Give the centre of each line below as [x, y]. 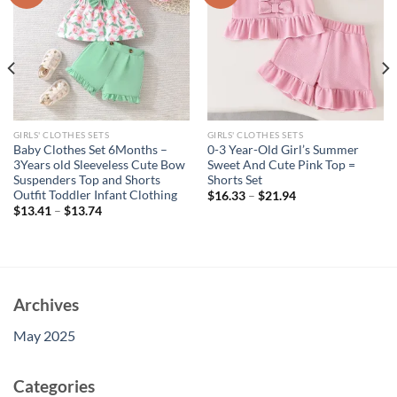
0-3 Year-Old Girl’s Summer [283, 150]
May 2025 [44, 335]
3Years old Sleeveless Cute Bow [99, 165]
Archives [46, 305]
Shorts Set [234, 180]
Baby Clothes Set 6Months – [90, 150]
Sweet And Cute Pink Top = [281, 165]
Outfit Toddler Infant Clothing [95, 195]
